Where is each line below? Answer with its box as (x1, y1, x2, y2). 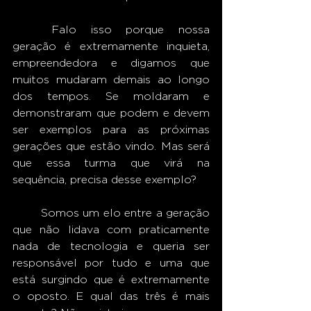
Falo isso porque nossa (12, 24, 51, 35)
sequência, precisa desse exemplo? (12, 174, 196, 185)
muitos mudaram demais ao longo (12, 74, 210, 85)
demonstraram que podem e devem (12, 107, 210, 119)
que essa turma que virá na (12, 157, 210, 169)
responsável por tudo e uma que (12, 257, 210, 269)
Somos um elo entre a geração (12, 207, 41, 219)
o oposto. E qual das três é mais (12, 290, 210, 302)
